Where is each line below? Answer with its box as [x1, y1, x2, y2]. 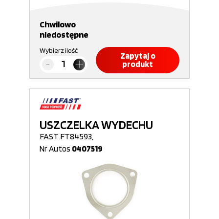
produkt [122, 59, 153, 69]
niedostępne [40, 29, 88, 40]
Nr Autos [40, 144, 72, 153]
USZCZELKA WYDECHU [40, 117, 153, 132]
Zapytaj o [120, 51, 155, 61]
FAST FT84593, [40, 131, 93, 141]
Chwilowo [40, 19, 76, 29]
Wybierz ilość [40, 46, 78, 54]
